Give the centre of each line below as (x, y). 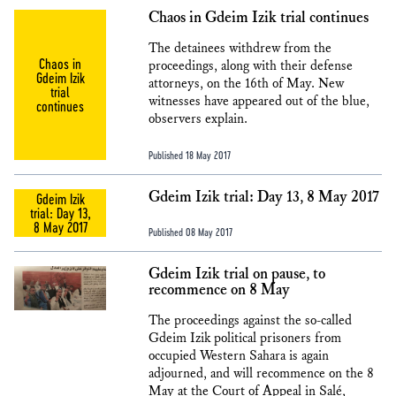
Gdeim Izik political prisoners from (245, 338)
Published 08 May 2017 (190, 232)
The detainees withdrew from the (240, 48)
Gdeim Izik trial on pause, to (237, 274)
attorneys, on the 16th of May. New (246, 84)
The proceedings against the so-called (250, 320)
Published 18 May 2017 (190, 155)
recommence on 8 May (219, 290)
